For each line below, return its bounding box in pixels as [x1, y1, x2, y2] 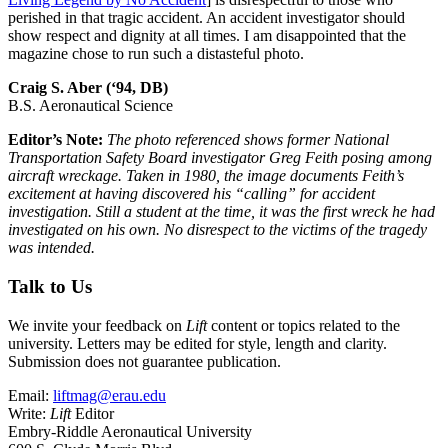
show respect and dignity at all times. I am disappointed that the [8, 27, 406, 45]
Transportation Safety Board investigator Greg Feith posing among [8, 149, 432, 167]
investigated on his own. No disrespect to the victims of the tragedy [8, 221, 427, 239]
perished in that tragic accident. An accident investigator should [8, 9, 405, 27]
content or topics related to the [207, 316, 400, 334]
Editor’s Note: [8, 131, 103, 149]
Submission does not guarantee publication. [8, 352, 281, 370]
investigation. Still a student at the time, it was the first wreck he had [8, 203, 435, 221]
